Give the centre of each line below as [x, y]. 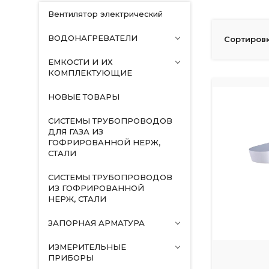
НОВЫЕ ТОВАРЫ [83, 97]
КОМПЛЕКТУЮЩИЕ [90, 73]
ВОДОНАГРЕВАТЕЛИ [92, 38]
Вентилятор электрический [105, 14]
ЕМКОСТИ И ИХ [80, 62]
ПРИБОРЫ [71, 258]
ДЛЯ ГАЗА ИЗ [75, 131]
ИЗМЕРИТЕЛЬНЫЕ [87, 247]
